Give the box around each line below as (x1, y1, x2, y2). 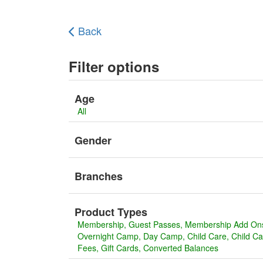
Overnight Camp (77, 230, 139, 242)
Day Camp (143, 230, 183, 242)
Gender (75, 133, 112, 148)
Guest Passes (129, 218, 180, 230)
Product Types (75, 204, 147, 220)
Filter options (69, 56, 159, 76)
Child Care (187, 230, 227, 242)
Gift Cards (101, 242, 139, 254)
